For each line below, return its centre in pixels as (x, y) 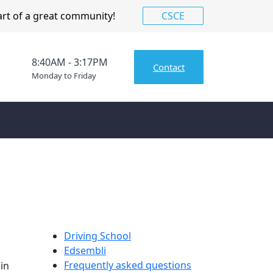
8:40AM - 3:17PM (70, 62)
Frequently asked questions (128, 265)
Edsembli (85, 250)
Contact (169, 67)
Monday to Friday (64, 75)
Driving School (97, 236)
